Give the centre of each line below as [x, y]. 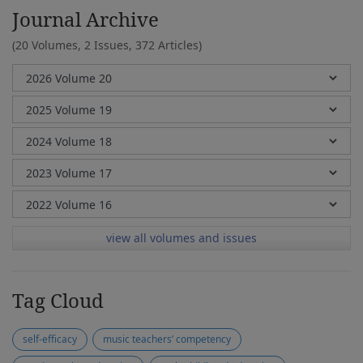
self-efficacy [50, 339]
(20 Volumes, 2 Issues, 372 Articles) [107, 45]
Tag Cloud [58, 300]
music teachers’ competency [167, 339]
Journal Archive [85, 19]
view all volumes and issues [181, 238]
